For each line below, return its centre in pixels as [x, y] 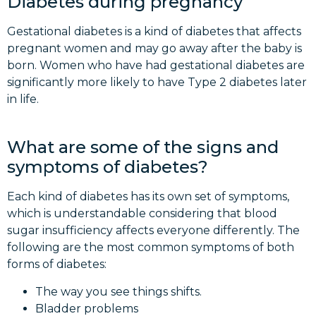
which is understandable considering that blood [142, 214]
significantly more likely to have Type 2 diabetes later [157, 82]
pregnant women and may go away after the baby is [154, 48]
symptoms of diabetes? [108, 167]
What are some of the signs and [143, 147]
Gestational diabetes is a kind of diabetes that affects [154, 31]
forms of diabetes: [57, 265]
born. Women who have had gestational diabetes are [156, 65]
